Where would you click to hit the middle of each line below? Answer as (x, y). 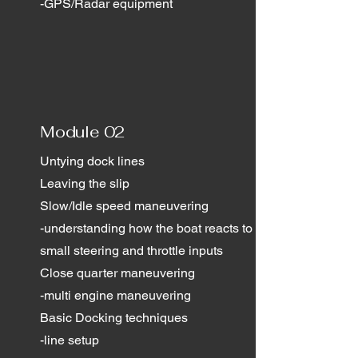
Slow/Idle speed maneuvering (124, 206)
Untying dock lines (92, 161)
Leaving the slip (85, 183)
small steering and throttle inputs (131, 251)
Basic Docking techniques (114, 318)
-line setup (70, 340)
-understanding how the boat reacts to (146, 228)
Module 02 (83, 132)
